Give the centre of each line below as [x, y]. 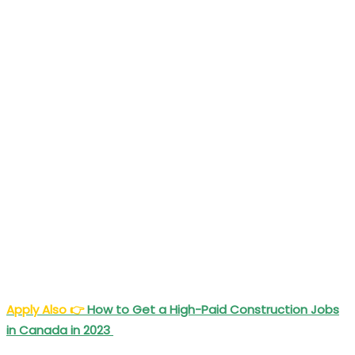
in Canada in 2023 [60, 330]
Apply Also [38, 309]
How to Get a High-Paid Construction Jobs [213, 309]
